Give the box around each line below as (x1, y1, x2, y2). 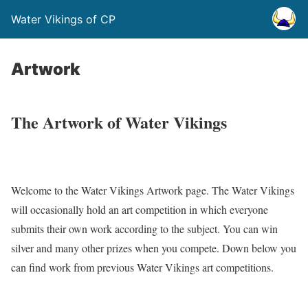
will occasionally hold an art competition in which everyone (11, 201, 268, 217)
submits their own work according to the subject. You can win (11, 221, 278, 236)
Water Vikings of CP (11, 12, 115, 26)
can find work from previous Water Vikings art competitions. (11, 259, 274, 274)
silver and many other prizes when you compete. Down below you (11, 240, 296, 255)
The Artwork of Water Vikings (11, 109, 227, 134)
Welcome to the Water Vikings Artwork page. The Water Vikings (11, 182, 294, 197)
